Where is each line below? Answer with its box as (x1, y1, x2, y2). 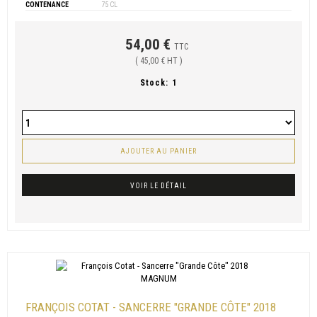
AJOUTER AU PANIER (120, 147, 197, 156)
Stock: (139, 78, 168, 88)
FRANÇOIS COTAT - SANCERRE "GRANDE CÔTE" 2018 (25, 300, 276, 315)
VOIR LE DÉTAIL (130, 182, 187, 190)
